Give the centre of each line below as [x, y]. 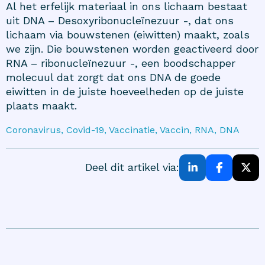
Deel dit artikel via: [132, 167]
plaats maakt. [41, 105]
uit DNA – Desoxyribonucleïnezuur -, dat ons [120, 20]
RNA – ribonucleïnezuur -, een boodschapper [121, 63]
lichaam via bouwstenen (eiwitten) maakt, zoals [128, 34]
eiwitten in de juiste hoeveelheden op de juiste [125, 91]
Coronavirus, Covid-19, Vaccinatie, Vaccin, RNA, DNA [123, 130]
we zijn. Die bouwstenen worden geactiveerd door [132, 49]
